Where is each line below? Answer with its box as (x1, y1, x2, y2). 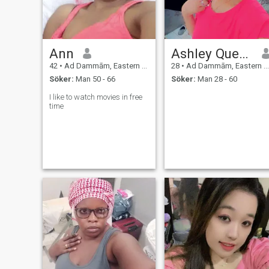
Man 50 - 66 (73, 74, 115, 84)
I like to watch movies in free (49, 92, 142, 102)
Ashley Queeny (238, 45, 249, 61)
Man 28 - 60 (195, 74, 237, 84)
